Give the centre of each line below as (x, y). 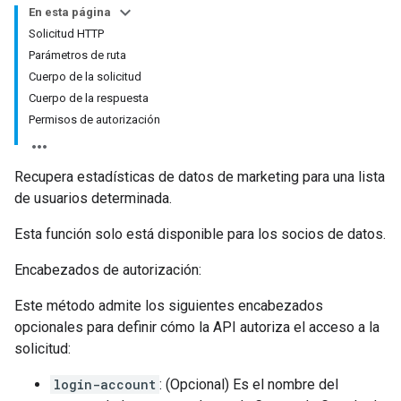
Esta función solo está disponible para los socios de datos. (200, 234)
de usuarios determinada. (93, 198)
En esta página (70, 12)
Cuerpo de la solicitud (85, 77)
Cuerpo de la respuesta (89, 98)
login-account (105, 384)
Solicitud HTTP (66, 34)
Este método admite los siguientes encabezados (169, 306)
